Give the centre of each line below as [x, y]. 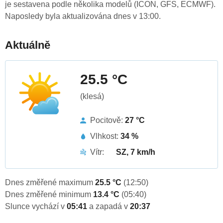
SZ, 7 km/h [136, 152]
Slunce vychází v [36, 207]
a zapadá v [110, 207]
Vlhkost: [105, 136]
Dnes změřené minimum [49, 195]
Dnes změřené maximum [50, 183]
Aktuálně [28, 45]
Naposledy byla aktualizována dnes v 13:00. [83, 16]
